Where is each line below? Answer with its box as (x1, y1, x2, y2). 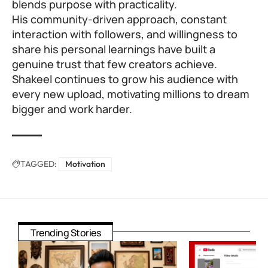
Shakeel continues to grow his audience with (12, 72, 238, 87)
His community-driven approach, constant (12, 12, 227, 27)
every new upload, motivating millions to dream (12, 87, 249, 102)
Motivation (65, 159, 105, 170)
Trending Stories (31, 226, 100, 240)
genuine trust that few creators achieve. (12, 57, 217, 72)
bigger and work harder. (12, 102, 132, 117)
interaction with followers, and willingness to (12, 27, 237, 42)
